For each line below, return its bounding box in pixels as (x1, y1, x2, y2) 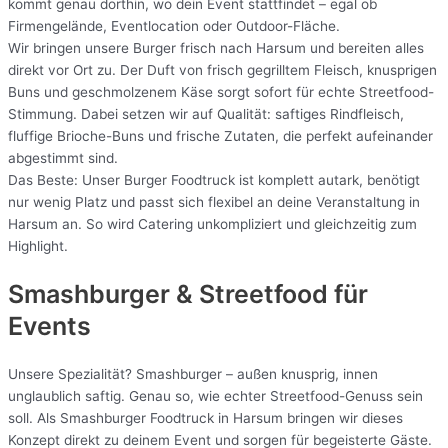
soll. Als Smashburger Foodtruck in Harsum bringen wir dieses (8, 409, 403, 426)
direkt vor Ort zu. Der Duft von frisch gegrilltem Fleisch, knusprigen (8, 62, 437, 79)
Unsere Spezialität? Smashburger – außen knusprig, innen (8, 365, 378, 382)
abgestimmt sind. (8, 150, 118, 167)
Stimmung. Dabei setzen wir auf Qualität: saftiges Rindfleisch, (8, 106, 404, 123)
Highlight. (8, 238, 68, 255)
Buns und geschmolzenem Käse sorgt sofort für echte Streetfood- (8, 84, 434, 101)
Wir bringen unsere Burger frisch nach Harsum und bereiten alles (8, 40, 424, 57)
